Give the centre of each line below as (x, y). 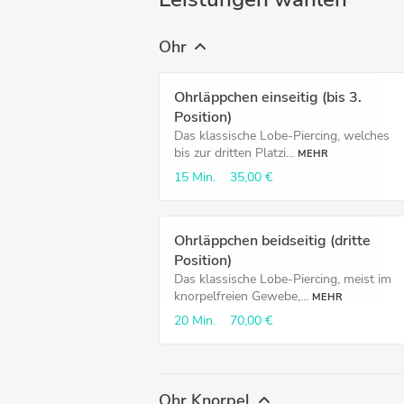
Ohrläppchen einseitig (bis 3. (268, 97)
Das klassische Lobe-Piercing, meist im (283, 279)
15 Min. (195, 177)
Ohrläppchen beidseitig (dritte (272, 241)
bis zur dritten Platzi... (234, 153)
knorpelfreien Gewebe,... (241, 296)
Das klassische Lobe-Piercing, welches (282, 136)
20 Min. (195, 321)
